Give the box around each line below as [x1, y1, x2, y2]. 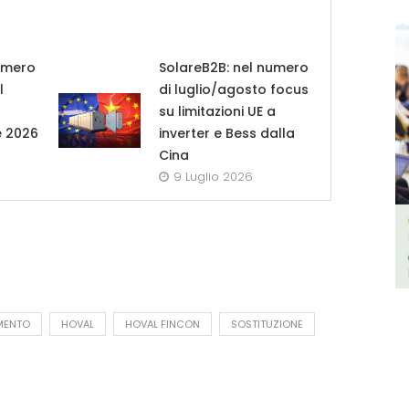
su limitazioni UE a [158, 102, 276, 121]
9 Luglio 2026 [173, 168, 253, 186]
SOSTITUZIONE [231, 317, 303, 332]
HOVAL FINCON [125, 317, 200, 332]
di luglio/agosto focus [158, 80, 309, 100]
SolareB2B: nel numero [158, 58, 309, 78]
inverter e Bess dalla [158, 124, 295, 143]
